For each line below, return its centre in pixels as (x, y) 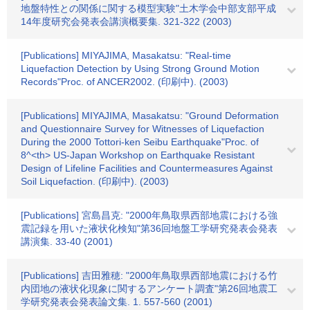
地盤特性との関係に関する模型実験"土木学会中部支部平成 (148, 8)
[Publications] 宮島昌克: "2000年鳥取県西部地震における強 (149, 215)
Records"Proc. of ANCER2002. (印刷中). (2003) (125, 82)
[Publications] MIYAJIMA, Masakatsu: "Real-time (126, 55)
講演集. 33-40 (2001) (67, 241)
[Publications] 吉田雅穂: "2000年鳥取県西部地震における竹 (149, 275)
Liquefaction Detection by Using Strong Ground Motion (140, 69)
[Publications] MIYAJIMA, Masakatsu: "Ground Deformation (150, 116)
